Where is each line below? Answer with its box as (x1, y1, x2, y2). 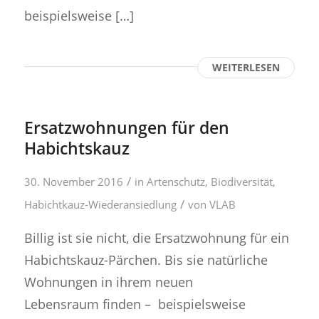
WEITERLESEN (212, 60, 281, 74)
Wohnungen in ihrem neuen (23, 273, 193, 291)
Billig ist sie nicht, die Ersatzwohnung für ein (23, 229, 289, 247)
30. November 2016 (23, 174, 123, 189)
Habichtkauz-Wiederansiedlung (23, 197, 177, 211)
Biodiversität (210, 174, 273, 189)
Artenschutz (146, 174, 205, 189)
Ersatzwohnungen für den (23, 115, 229, 139)
